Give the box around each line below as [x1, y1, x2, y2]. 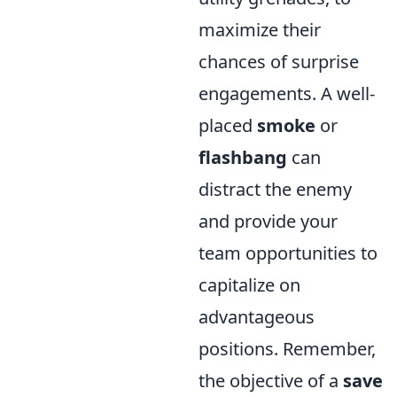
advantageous [198, 305, 315, 329]
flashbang [198, 145, 287, 169]
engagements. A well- [198, 82, 375, 105]
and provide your [198, 209, 338, 233]
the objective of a [198, 369, 343, 393]
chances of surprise [198, 50, 359, 74]
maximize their [198, 18, 321, 42]
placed [198, 113, 257, 137]
